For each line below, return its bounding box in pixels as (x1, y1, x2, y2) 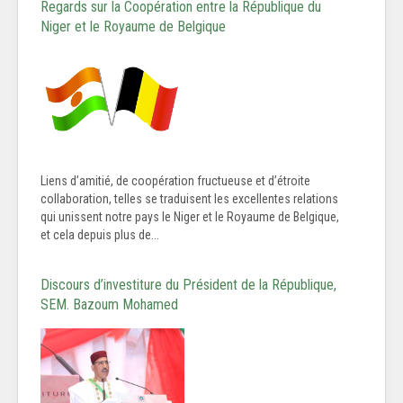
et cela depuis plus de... (40, 228, 159, 243)
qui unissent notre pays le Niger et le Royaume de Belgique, (40, 210, 339, 225)
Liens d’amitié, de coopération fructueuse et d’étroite (40, 174, 310, 189)
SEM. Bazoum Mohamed (40, 296, 178, 314)
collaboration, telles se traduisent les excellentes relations (40, 192, 338, 207)
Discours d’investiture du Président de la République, (40, 276, 336, 294)
